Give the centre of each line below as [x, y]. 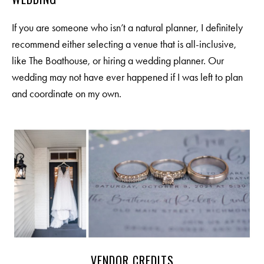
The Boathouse [58, 60]
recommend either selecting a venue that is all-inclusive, [124, 44]
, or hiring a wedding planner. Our [156, 60]
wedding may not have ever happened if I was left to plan [127, 77]
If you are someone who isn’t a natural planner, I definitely [127, 27]
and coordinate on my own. [67, 93]
